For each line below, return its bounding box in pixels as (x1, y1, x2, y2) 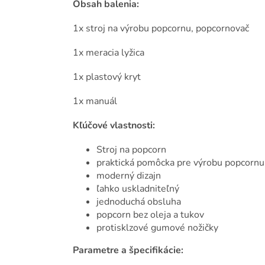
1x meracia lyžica (73, 46, 144, 60)
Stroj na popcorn (96, 143, 166, 157)
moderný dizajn (96, 169, 161, 183)
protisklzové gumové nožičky (96, 221, 218, 235)
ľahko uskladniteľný (96, 182, 179, 196)
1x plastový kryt (73, 70, 141, 84)
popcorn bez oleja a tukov (96, 208, 204, 222)
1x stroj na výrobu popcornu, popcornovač (73, 22, 249, 35)
